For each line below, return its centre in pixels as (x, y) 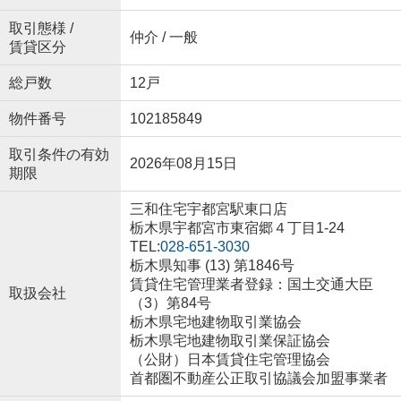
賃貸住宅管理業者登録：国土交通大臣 (251, 284)
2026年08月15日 (183, 163)
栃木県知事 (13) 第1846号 (212, 265)
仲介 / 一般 (163, 37)
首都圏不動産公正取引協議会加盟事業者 (258, 378)
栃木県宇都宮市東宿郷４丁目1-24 (239, 228)
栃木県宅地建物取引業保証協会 (230, 341)
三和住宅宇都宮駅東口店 (208, 209)
